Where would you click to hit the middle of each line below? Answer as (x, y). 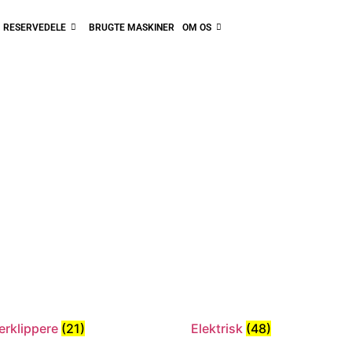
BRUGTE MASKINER (132, 27)
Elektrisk (219, 328)
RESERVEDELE (35, 27)
